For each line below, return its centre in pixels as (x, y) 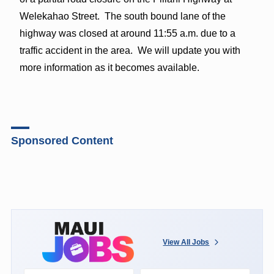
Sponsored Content (62, 140)
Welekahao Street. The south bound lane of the (122, 16)
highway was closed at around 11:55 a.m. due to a (127, 33)
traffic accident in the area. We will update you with (130, 50)
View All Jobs (186, 242)
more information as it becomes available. (109, 67)
